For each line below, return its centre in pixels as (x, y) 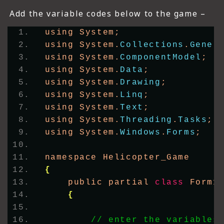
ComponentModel (161, 58)
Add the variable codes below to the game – (108, 14)
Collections (152, 45)
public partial (100, 183)
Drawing (140, 83)
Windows (140, 133)
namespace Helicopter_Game (117, 158)
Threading (146, 120)
